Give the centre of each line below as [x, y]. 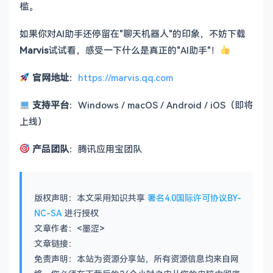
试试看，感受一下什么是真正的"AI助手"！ [134, 50]
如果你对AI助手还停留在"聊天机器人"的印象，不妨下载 [133, 33]
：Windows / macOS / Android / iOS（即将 [161, 105]
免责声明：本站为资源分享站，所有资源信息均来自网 [136, 258]
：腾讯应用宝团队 [106, 148]
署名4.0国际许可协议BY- [194, 197]
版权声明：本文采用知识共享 [91, 197]
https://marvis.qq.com [126, 77]
